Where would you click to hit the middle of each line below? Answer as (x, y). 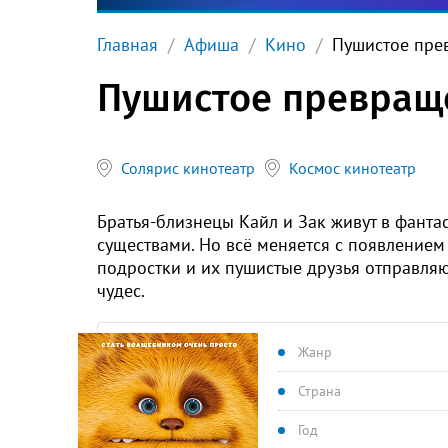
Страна (319, 391)
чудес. (121, 290)
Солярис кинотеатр (188, 167)
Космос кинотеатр (352, 167)
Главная (127, 44)
